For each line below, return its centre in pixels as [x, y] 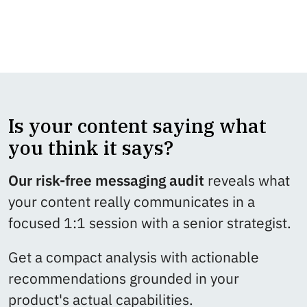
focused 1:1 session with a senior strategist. [151, 223]
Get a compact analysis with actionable [134, 257]
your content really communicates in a [132, 202]
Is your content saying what [137, 126]
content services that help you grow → [132, 35]
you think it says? [91, 148]
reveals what [247, 181]
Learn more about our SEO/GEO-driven [134, 14]
